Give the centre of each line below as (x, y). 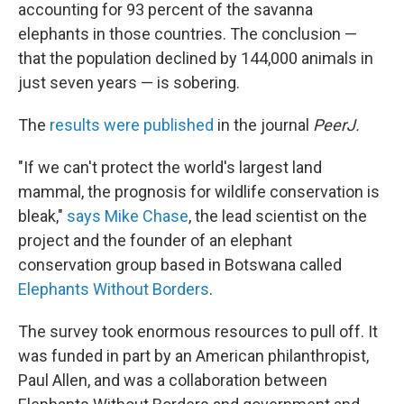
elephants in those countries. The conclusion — (188, 34)
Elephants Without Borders (114, 289)
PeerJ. (336, 125)
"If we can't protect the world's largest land (170, 167)
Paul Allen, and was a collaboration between (173, 380)
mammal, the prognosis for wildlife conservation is (199, 192)
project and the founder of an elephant (155, 240)
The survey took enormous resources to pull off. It (198, 331)
